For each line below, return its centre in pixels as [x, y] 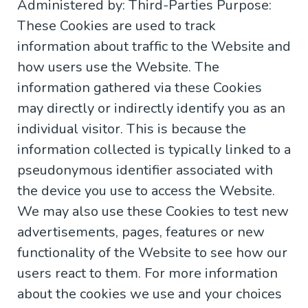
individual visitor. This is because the [132, 129]
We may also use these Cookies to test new [153, 212]
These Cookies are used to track [117, 26]
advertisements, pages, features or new [141, 232]
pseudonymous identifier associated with [145, 170]
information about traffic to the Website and [154, 47]
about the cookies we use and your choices [150, 294]
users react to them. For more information [147, 274]
